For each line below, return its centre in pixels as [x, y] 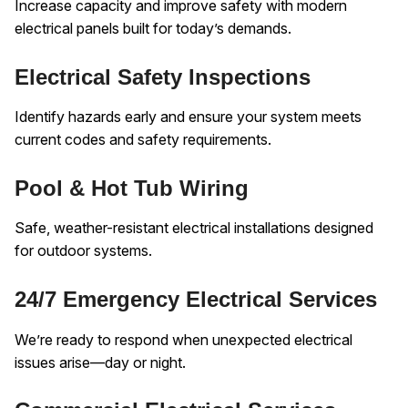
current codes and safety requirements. [143, 140]
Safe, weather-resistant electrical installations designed [194, 228]
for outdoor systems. [83, 251]
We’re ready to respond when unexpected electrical [184, 339]
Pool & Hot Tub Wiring [132, 189]
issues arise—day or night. [100, 362]
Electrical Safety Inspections [163, 77]
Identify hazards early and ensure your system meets [188, 117]
